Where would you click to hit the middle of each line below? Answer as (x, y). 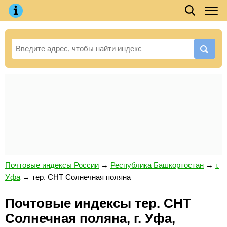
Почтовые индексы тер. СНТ (98, 203)
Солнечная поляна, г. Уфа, (90, 218)
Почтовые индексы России (52, 165)
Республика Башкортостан (157, 165)
